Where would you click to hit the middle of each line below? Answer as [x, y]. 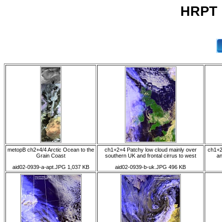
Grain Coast [51, 156]
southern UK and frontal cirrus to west [150, 156]
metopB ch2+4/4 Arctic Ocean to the [51, 150]
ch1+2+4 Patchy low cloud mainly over [150, 150]
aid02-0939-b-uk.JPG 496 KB [150, 167]
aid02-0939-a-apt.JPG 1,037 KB [51, 167]
